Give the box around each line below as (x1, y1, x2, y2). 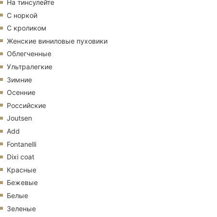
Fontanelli (7, 139, 36, 148)
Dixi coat (7, 153, 34, 161)
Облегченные (7, 49, 51, 58)
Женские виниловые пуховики (7, 36, 108, 45)
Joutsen (7, 114, 32, 123)
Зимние (7, 75, 32, 84)
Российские (7, 101, 46, 109)
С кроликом (7, 24, 46, 32)
